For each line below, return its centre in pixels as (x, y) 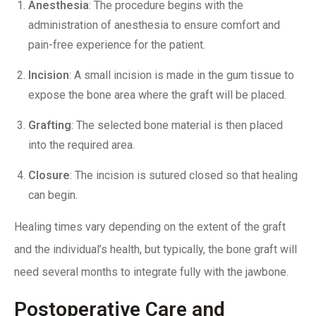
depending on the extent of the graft (196, 226)
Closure (49, 175)
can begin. (54, 195)
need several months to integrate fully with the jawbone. (153, 272)
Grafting (50, 125)
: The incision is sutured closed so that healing (184, 175)
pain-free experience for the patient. (118, 44)
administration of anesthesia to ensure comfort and (154, 25)
